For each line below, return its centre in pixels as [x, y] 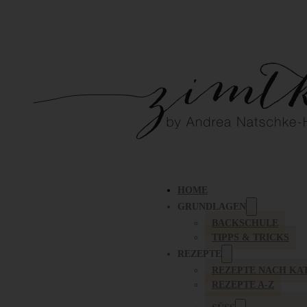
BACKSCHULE [245, 223]
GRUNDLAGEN [212, 207]
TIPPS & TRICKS [250, 237]
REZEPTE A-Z [243, 285]
